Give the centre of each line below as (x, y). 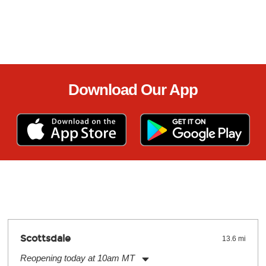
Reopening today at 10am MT (77, 258)
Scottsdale (45, 238)
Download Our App (133, 90)
